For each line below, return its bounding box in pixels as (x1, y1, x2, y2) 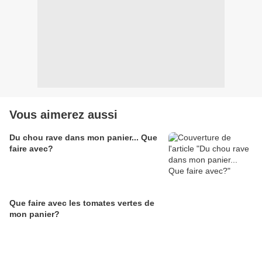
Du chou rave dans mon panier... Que (9, 133, 157, 143)
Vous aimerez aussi (9, 108, 118, 122)
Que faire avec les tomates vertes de (9, 198, 154, 208)
